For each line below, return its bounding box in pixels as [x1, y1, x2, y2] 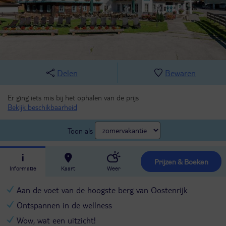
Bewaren [165, 67, 196, 78]
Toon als [68, 126, 93, 135]
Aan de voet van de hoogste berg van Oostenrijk [16, 184, 188, 195]
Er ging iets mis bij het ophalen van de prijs [8, 92, 139, 102]
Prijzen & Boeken [158, 158, 208, 166]
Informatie [9, 165, 36, 172]
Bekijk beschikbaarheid [8, 102, 77, 111]
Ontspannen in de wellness [16, 199, 112, 210]
